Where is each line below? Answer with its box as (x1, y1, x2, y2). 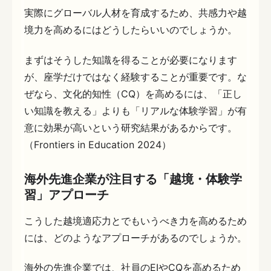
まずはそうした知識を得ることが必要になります (24, 53, 237, 66)
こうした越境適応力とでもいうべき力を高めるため (24, 214, 247, 227)
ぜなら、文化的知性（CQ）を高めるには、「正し (24, 87, 242, 100)
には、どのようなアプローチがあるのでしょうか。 (24, 231, 247, 244)
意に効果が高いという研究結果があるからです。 (24, 121, 237, 134)
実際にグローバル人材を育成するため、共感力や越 (24, 6, 247, 19)
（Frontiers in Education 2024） (24, 138, 171, 151)
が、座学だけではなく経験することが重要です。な (24, 70, 247, 83)
